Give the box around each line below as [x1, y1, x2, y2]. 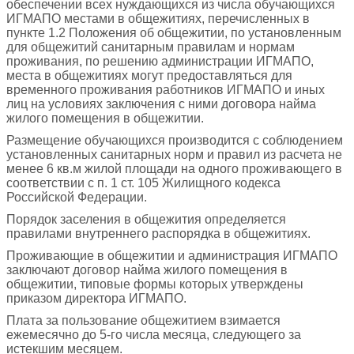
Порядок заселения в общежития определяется [6, 212, 286, 226]
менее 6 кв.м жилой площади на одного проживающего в [6, 161, 342, 175]
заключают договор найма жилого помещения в [6, 262, 288, 277]
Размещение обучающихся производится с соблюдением [6, 133, 343, 147]
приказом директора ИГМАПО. [6, 291, 186, 305]
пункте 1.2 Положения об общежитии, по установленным [6, 25, 341, 40]
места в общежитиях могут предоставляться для [6, 68, 292, 82]
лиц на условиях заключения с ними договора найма [6, 96, 316, 111]
